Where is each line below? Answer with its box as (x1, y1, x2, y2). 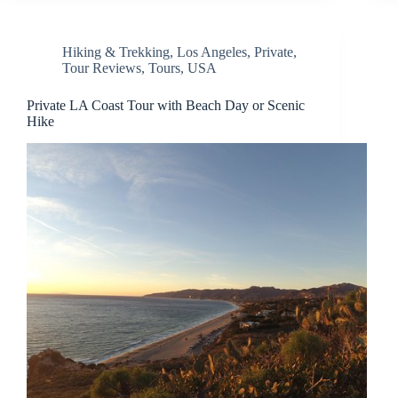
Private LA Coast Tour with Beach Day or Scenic (27, 97, 305, 113)
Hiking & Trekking (62, 44, 170, 60)
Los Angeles (177, 44, 247, 60)
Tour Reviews (62, 60, 141, 76)
